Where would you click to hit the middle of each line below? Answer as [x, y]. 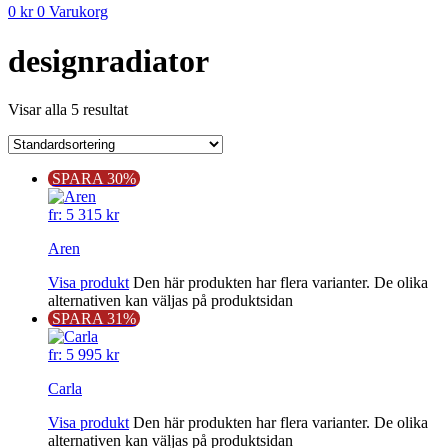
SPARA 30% [94, 179]
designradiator [108, 60]
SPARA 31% [94, 319]
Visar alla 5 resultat [68, 110]
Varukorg [78, 12]
